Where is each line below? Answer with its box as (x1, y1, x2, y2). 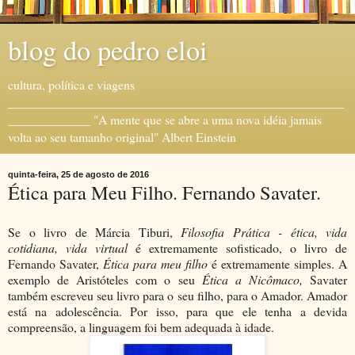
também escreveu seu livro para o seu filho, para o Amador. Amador (8, 286, 347, 303)
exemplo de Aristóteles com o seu (8, 270, 202, 288)
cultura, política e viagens (8, 76, 135, 93)
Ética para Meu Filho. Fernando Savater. (8, 179, 321, 205)
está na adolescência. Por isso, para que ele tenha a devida (8, 302, 347, 319)
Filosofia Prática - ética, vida (181, 223, 347, 240)
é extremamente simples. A (212, 254, 347, 272)
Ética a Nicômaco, (201, 270, 311, 288)
